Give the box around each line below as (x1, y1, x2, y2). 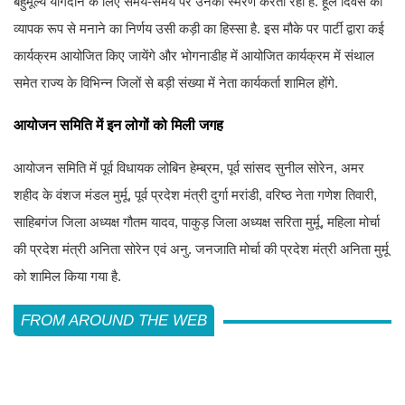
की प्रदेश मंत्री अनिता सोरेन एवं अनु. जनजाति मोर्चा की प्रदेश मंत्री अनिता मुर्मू (14, 240, 389, 257)
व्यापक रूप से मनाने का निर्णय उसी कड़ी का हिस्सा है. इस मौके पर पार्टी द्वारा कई (14, 20, 384, 36)
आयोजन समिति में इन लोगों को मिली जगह (14, 117, 223, 133)
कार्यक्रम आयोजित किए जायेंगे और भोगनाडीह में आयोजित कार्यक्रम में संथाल (14, 47, 374, 63)
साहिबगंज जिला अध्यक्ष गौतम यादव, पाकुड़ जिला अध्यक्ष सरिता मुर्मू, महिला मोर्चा (14, 213, 380, 230)
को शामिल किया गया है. (14, 268, 121, 284)
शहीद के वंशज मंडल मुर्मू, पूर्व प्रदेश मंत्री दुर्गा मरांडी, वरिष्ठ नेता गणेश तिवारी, (14, 186, 377, 202)
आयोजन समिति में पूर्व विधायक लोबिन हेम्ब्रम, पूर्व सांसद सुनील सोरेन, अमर (14, 159, 364, 175)
